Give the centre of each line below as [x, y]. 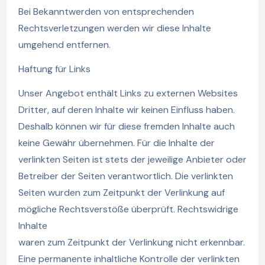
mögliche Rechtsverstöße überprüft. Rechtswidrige [128, 209]
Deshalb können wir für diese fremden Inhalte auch [126, 126]
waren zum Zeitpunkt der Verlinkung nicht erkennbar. [131, 242]
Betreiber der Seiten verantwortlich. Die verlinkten [125, 176]
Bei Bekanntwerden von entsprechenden [106, 11]
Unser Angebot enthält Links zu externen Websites [128, 93]
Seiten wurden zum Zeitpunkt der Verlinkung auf [121, 192]
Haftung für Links [54, 69]
